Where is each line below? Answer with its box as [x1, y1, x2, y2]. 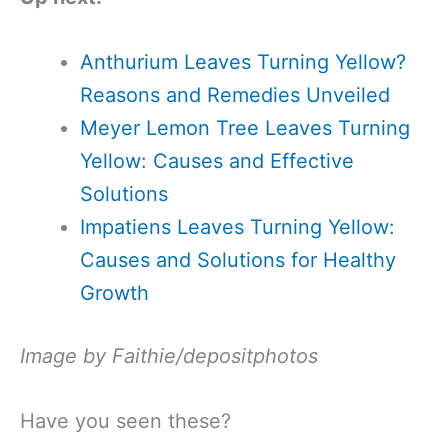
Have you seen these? [20, 409, 231, 433]
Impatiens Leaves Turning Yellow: [80, 215, 395, 239]
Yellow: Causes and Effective [80, 149, 354, 173]
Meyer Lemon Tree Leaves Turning [80, 116, 410, 140]
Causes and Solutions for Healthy [80, 248, 396, 272]
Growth [80, 281, 149, 305]
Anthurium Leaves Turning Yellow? [80, 50, 406, 74]
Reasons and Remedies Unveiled [80, 83, 390, 107]
